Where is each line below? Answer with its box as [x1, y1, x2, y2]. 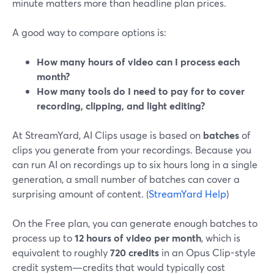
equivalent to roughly [12, 246, 110, 259]
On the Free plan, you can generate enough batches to [12, 217, 257, 229]
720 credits [110, 246, 159, 259]
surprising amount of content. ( [12, 187, 149, 200]
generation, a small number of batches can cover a [12, 172, 240, 185]
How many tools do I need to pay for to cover [37, 84, 245, 97]
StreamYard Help [149, 187, 226, 200]
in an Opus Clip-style [159, 246, 256, 259]
